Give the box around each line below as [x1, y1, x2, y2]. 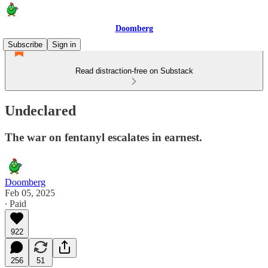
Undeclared [5, 102, 76, 118]
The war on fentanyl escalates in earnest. [5, 130, 202, 144]
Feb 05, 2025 [5, 187, 55, 198]
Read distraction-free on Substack [75, 66, 193, 75]
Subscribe [8, 40, 42, 49]
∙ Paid [5, 198, 26, 209]
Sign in [52, 40, 76, 49]
